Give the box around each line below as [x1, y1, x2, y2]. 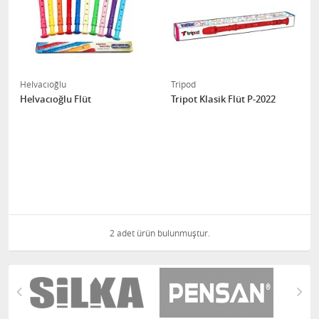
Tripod [171, 78, 196, 90]
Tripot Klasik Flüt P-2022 [171, 93, 276, 105]
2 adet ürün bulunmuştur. [109, 227, 210, 239]
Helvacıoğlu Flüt [20, 93, 91, 105]
